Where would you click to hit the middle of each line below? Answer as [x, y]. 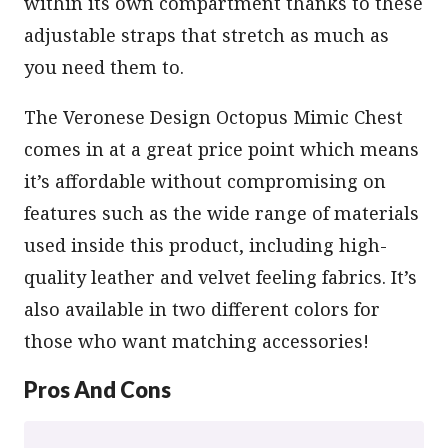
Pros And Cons [97, 390]
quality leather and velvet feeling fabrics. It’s [220, 277]
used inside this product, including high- [205, 245]
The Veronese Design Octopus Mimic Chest [213, 117]
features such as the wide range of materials [221, 213]
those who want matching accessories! [196, 341]
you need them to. [104, 67]
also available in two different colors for [202, 309]
